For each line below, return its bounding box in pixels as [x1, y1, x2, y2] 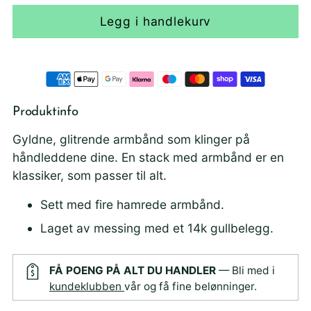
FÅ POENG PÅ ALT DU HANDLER [49, 263, 216, 277]
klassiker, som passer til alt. [12, 167, 167, 183]
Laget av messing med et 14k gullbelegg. [40, 220, 274, 235]
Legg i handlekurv [99, 14, 212, 29]
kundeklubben [49, 279, 124, 293]
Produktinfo [12, 105, 78, 119]
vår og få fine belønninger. [124, 279, 257, 293]
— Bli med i [216, 263, 275, 277]
